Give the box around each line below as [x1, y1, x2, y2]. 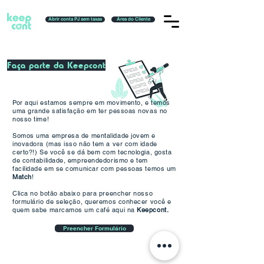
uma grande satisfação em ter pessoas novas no [12, 107, 167, 115]
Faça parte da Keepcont [7, 60, 105, 71]
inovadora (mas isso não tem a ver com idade [12, 140, 157, 148]
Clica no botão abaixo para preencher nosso [12, 189, 153, 197]
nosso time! [12, 115, 49, 123]
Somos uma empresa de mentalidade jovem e [12, 131, 156, 140]
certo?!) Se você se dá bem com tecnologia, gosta [12, 148, 172, 156]
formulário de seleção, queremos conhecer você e [12, 197, 171, 206]
